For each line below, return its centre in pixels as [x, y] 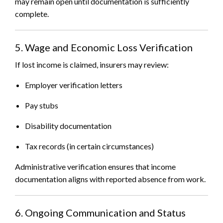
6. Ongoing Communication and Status [100, 213]
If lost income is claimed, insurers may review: [92, 65]
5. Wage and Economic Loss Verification [104, 48]
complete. [32, 14]
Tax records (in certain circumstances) [89, 146]
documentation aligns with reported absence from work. [110, 179]
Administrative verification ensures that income [95, 167]
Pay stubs [42, 106]
